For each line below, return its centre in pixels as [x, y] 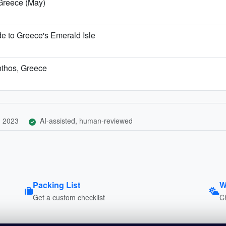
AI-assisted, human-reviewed [85, 120]
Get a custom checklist [69, 197]
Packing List [56, 185]
